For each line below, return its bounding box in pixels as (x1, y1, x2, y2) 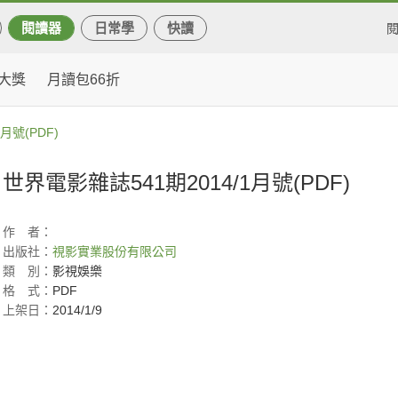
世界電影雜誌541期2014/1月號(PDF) (3, 171, 350, 195)
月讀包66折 (47, 72, 120, 87)
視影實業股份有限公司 (52, 244, 177, 259)
